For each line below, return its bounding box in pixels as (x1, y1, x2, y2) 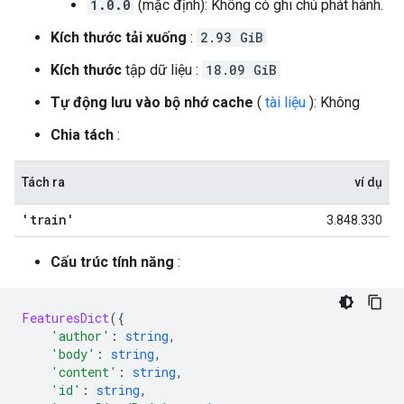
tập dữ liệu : (122, 61, 202, 78)
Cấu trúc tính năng (50, 253, 174, 271)
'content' (50, 363, 117, 381)
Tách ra (22, 175, 65, 189)
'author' (50, 327, 110, 344)
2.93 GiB (200, 29, 263, 46)
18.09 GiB (206, 61, 277, 78)
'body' (50, 345, 96, 363)
